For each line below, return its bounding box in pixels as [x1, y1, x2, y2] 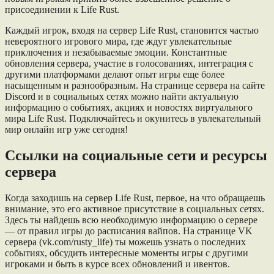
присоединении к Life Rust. [5, 4, 119, 15]
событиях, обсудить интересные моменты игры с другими [5, 247, 248, 258]
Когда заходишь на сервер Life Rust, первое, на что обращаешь [5, 192, 265, 203]
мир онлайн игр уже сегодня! [5, 124, 128, 135]
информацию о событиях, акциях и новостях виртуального [5, 102, 253, 113]
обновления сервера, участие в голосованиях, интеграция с [5, 57, 253, 68]
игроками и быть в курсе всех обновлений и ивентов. [5, 258, 230, 269]
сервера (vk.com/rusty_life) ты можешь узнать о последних [5, 236, 246, 247]
